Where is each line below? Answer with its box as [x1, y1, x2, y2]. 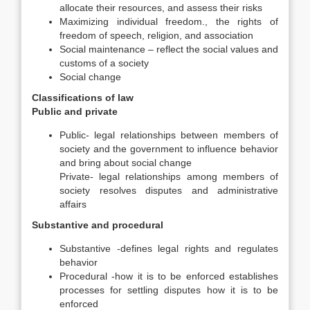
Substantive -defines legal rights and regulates [60, 243, 278, 254]
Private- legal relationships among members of [60, 171, 278, 182]
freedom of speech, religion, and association [60, 30, 253, 41]
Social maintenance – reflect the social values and [60, 44, 278, 55]
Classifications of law [32, 92, 134, 103]
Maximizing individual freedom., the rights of [60, 16, 278, 27]
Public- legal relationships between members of [60, 129, 278, 140]
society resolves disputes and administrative [60, 185, 278, 196]
